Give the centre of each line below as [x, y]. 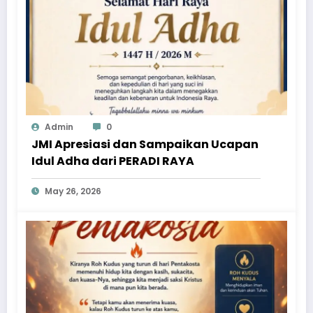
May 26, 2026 [73, 191]
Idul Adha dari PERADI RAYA [113, 161]
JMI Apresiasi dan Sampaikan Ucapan [145, 144]
